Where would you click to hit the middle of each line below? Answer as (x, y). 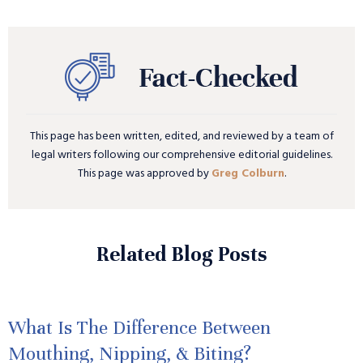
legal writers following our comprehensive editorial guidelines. (181, 156)
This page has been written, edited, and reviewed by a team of (181, 137)
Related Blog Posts (181, 254)
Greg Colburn (248, 174)
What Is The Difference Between (139, 328)
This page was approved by (144, 174)
